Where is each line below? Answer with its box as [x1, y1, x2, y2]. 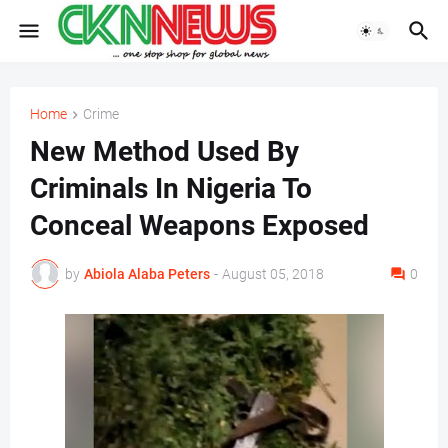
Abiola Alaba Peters [84, 265, 210, 282]
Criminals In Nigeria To [30, 172, 312, 206]
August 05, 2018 [222, 265, 324, 282]
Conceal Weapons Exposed [30, 209, 369, 243]
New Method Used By [30, 135, 299, 169]
